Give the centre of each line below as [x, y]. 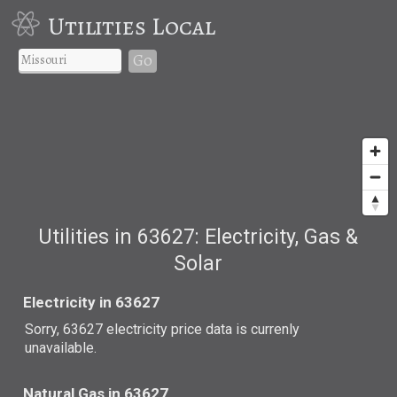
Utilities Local [131, 26]
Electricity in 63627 [92, 302]
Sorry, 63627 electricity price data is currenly [163, 329]
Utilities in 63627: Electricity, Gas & [198, 237]
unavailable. [61, 347]
